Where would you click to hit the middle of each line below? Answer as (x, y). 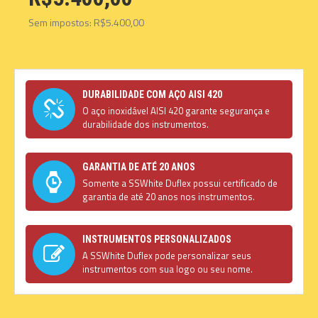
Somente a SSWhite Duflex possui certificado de (180, 183)
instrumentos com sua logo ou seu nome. (168, 269)
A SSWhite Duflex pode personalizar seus (167, 256)
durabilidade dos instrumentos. (146, 124)
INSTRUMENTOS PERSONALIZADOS (157, 239)
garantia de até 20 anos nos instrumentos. (169, 197)
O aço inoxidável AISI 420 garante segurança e (176, 111)
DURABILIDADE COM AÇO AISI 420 (152, 94)
